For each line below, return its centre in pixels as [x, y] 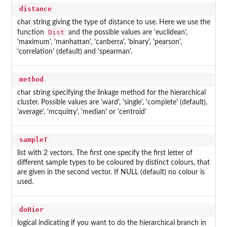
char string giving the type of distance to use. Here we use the [113, 23]
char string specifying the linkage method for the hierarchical [111, 93]
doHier [31, 210]
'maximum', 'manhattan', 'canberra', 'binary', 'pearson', [99, 42]
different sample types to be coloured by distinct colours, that [113, 163]
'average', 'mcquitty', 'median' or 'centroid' [82, 112]
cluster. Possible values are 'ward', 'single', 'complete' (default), [112, 103]
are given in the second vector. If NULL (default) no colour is [111, 173]
